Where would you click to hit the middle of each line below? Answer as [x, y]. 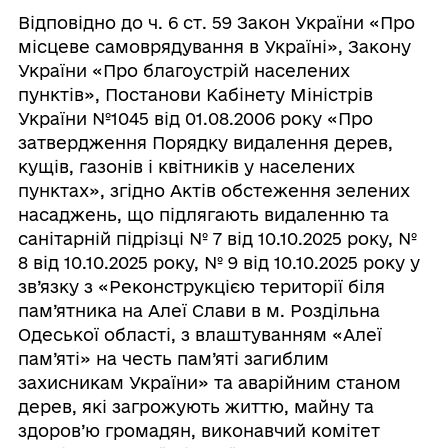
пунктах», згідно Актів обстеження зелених [213, 190]
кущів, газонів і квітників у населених [186, 166]
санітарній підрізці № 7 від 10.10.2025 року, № [217, 238]
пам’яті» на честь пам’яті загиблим [173, 358]
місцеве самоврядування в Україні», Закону [214, 46]
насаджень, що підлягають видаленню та [203, 214]
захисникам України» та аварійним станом [209, 382]
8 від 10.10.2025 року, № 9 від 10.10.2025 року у [218, 262]
